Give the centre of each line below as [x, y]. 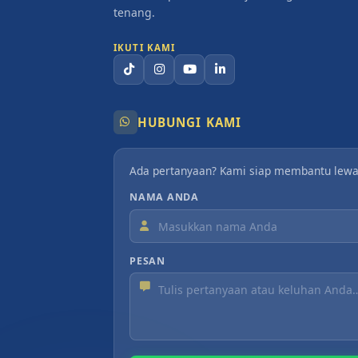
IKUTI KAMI [145, 47]
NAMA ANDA [164, 197]
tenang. [134, 12]
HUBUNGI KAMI [189, 122]
